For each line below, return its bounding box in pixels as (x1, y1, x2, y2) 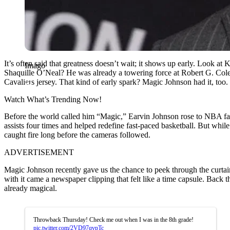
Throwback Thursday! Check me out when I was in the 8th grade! (33, 216, 194, 223)
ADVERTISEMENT (4, 147, 74, 157)
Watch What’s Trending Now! (4, 94, 102, 104)
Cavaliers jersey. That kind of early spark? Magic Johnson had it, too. (4, 77, 228, 86)
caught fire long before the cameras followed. (4, 130, 150, 139)
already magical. (4, 183, 57, 193)
